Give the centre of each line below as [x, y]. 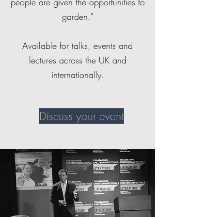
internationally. [77, 75]
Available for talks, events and [77, 46]
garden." [77, 16]
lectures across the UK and [77, 60]
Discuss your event [81, 116]
